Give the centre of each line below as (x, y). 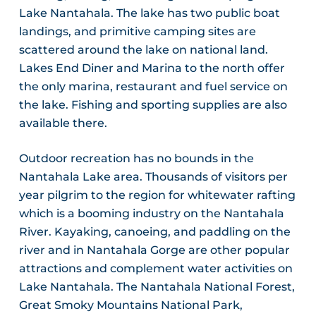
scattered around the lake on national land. (143, 50)
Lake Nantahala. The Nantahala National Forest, (157, 287)
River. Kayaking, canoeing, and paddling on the (154, 232)
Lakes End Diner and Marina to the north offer (152, 68)
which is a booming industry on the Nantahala (151, 214)
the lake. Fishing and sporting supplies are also (153, 105)
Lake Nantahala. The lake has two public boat (149, 13)
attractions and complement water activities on (156, 269)
